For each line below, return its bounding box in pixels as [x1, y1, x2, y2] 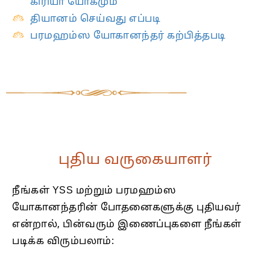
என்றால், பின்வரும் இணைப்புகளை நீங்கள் [12, 219, 242, 231]
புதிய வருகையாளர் [58, 151, 212, 170]
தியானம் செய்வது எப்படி [30, 13, 160, 26]
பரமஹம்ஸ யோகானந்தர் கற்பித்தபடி [30, 30, 226, 43]
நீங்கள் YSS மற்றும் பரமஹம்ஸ [12, 185, 176, 198]
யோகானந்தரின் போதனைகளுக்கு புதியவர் [12, 202, 241, 215]
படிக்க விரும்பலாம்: [12, 236, 114, 248]
